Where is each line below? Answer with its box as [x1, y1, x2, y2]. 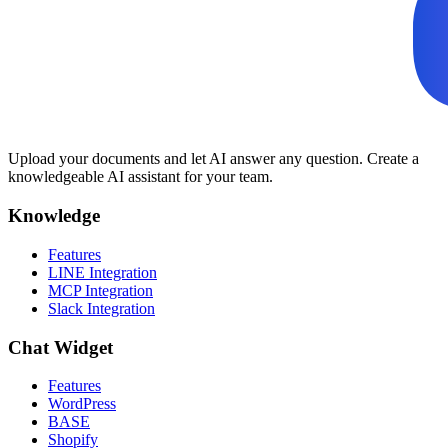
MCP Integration [48, 281, 153, 299]
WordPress [48, 395, 116, 413]
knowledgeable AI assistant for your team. [8, 168, 273, 186]
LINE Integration [48, 263, 157, 281]
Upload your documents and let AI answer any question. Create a [8, 150, 419, 168]
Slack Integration [48, 299, 155, 317]
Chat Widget [8, 336, 113, 358]
